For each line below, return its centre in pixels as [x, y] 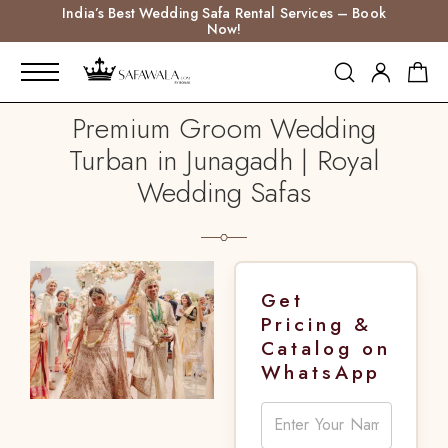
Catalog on [325, 347]
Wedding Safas [224, 192]
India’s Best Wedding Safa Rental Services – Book [224, 13]
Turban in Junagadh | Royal [224, 160]
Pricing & [316, 323]
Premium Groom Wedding [224, 128]
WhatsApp [321, 371]
